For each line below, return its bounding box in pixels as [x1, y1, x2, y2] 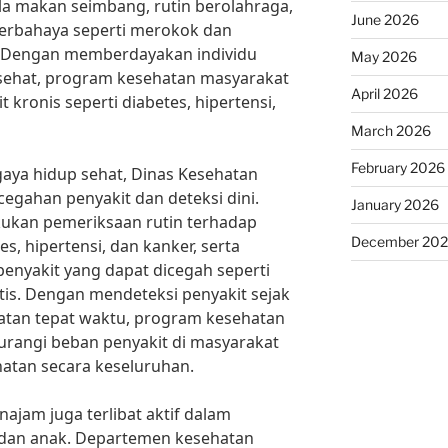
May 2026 [350, 48, 417, 66]
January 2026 [350, 196, 439, 214]
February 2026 [350, 159, 445, 177]
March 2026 [350, 122, 431, 140]
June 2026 [350, 11, 419, 29]
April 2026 [350, 85, 418, 103]
